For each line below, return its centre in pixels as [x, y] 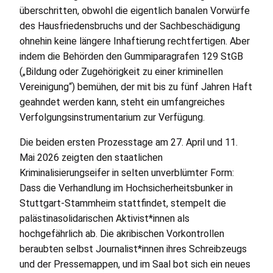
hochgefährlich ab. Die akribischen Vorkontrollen [122, 234]
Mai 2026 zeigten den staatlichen [91, 158]
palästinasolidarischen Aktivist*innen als [104, 219]
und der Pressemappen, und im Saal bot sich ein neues [135, 264]
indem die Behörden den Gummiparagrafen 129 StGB [131, 57]
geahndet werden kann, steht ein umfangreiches [122, 102]
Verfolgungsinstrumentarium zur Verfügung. [112, 118]
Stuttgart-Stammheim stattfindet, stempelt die [122, 204]
